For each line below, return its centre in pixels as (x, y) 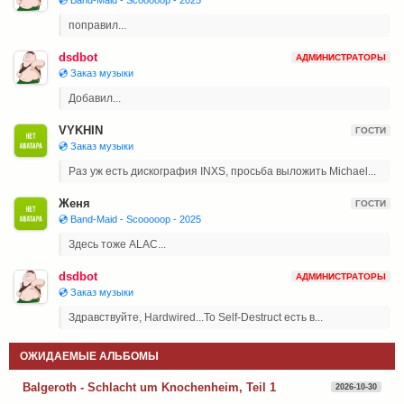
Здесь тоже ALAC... (117, 244)
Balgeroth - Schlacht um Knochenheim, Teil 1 (149, 387)
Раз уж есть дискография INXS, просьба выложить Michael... (222, 171)
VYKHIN (81, 130)
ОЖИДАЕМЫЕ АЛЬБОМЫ (89, 356)
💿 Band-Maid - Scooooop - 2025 (130, 219)
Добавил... (95, 98)
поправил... (97, 25)
